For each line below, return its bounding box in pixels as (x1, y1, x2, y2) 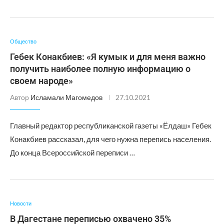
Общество (10, 38, 36, 44)
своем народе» (10, 75, 73, 86)
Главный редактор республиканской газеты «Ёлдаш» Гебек (10, 121, 211, 130)
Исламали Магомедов (30, 93, 102, 101)
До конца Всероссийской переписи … (10, 148, 135, 157)
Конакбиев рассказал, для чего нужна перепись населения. (10, 134, 211, 143)
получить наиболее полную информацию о (10, 63, 190, 74)
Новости (10, 200, 31, 206)
